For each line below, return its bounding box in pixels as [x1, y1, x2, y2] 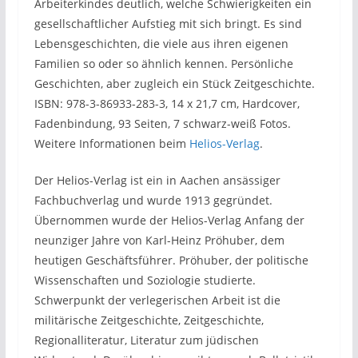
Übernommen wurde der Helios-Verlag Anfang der [34, 212, 304, 228]
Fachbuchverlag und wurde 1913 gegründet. [34, 192, 272, 208]
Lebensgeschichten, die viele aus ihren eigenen [34, 35, 288, 51]
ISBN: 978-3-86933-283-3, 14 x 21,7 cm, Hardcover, [34, 95, 300, 111]
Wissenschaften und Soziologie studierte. [34, 272, 256, 288]
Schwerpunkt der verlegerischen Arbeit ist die [34, 292, 280, 308]
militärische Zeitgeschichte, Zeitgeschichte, [34, 312, 264, 328]
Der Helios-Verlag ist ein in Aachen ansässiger [34, 172, 280, 188]
